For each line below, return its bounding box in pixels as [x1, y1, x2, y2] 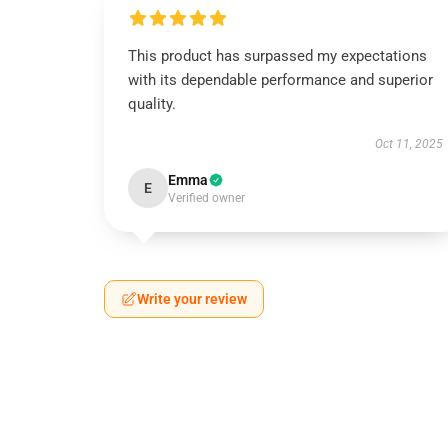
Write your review [137, 291, 247, 307]
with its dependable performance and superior [128, 71, 433, 89]
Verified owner [168, 191, 245, 205]
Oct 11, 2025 [374, 137, 443, 151]
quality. [128, 95, 176, 113]
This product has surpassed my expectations [128, 47, 427, 65]
